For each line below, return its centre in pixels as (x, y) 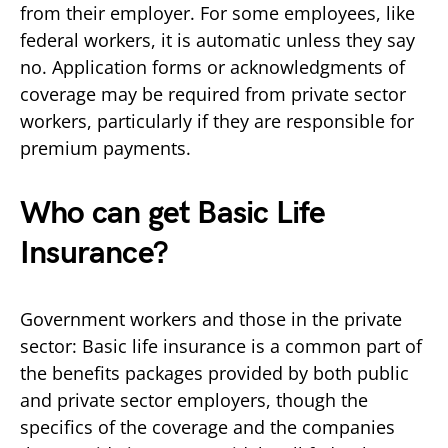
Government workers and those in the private (211, 318)
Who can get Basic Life (173, 213)
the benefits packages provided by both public (214, 372)
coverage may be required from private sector (213, 93)
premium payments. (105, 147)
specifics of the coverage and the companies (207, 426)
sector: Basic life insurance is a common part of (221, 345)
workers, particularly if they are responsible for (217, 120)
